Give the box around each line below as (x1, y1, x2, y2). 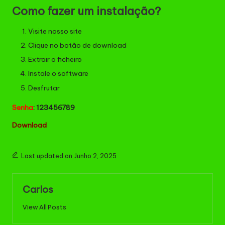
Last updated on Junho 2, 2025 (21, 152, 117, 160)
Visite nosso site (28, 27, 82, 36)
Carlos (23, 183, 53, 195)
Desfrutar (28, 83, 60, 92)
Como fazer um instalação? (12, 4, 161, 19)
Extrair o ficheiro (28, 55, 82, 64)
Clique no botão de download (28, 41, 127, 50)
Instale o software (28, 69, 88, 78)
